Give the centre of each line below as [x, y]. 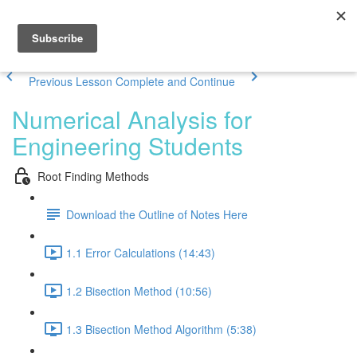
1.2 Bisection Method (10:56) [139, 290]
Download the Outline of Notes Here [157, 214]
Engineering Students [127, 145]
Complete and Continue [175, 81]
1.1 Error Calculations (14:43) [141, 252]
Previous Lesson [71, 81]
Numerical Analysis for [132, 119]
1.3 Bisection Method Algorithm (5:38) [161, 329]
